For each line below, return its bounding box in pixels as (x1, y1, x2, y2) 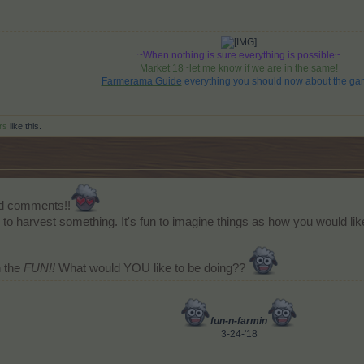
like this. (7, 121, 41, 131)
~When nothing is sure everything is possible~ (137, 50, 340, 61)
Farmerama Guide (101, 76, 182, 87)
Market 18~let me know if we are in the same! (140, 63, 338, 74)
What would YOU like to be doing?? (58, 262, 249, 275)
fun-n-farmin (210, 315, 267, 327)
